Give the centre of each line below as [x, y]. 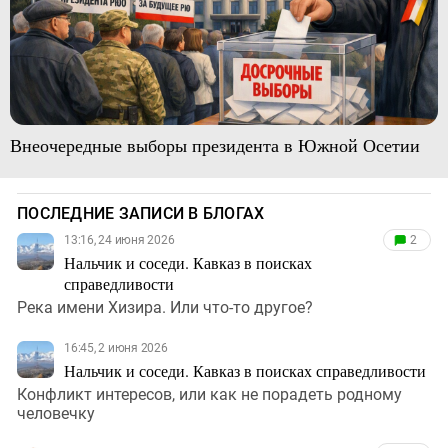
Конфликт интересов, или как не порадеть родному [209, 394]
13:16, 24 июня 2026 [119, 239]
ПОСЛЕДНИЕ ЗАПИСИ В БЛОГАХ [141, 213]
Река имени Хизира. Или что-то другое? [165, 307]
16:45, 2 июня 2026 [116, 347]
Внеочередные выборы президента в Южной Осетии [214, 144]
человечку [56, 413]
